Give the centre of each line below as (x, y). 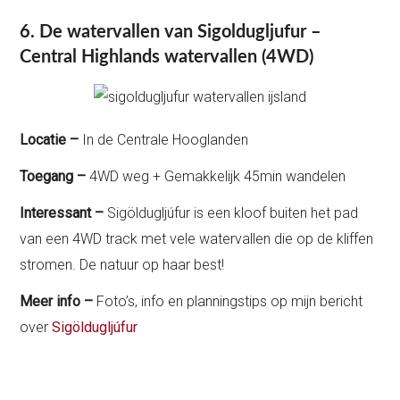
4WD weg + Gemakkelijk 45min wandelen (218, 176)
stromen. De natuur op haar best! (122, 264)
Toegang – (55, 176)
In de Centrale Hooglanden (164, 139)
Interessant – (64, 212)
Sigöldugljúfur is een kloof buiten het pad (233, 212)
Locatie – (50, 139)
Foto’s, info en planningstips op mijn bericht (228, 301)
